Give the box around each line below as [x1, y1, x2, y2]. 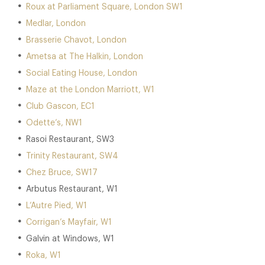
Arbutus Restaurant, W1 [26, 185, 118, 193]
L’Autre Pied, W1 [26, 202, 87, 210]
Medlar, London [26, 20, 86, 28]
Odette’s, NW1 [26, 119, 82, 127]
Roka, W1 [26, 251, 61, 260]
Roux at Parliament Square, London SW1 [26, 3, 183, 11]
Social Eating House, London [26, 69, 137, 77]
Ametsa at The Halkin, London [26, 53, 143, 61]
